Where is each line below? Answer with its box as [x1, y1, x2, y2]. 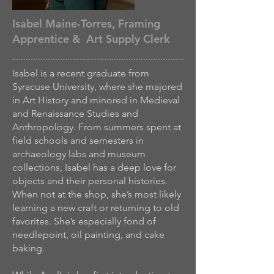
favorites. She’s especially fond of [12, 215, 156, 227]
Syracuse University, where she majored [12, 81, 182, 92]
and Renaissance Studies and [12, 108, 138, 119]
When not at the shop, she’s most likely [12, 188, 181, 200]
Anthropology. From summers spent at [12, 121, 181, 133]
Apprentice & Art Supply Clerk [12, 32, 170, 46]
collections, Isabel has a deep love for [12, 161, 176, 173]
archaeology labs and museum [12, 148, 146, 160]
